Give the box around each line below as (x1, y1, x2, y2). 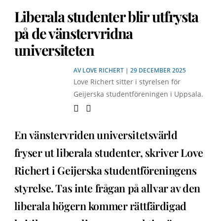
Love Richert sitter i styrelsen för (73, 77, 181, 87)
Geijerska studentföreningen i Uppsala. (73, 89, 203, 99)
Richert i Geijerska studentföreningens (14, 163, 197, 178)
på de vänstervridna (14, 23, 133, 42)
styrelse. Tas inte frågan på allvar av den (14, 181, 200, 195)
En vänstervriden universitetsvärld (14, 128, 178, 142)
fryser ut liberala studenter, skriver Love (14, 146, 203, 160)
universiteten (14, 40, 94, 59)
